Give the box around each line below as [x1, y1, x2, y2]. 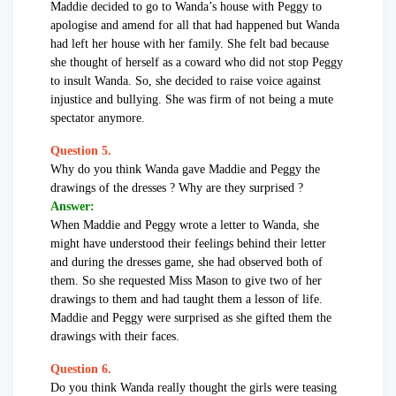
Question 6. [50, 362, 111, 377]
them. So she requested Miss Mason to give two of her [50, 274, 322, 288]
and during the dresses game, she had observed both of [50, 255, 323, 270]
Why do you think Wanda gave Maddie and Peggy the [50, 163, 320, 177]
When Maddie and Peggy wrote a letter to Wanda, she [50, 218, 319, 232]
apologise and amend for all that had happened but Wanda [50, 19, 339, 33]
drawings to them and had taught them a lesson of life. [50, 293, 323, 307]
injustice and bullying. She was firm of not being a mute [50, 93, 333, 107]
